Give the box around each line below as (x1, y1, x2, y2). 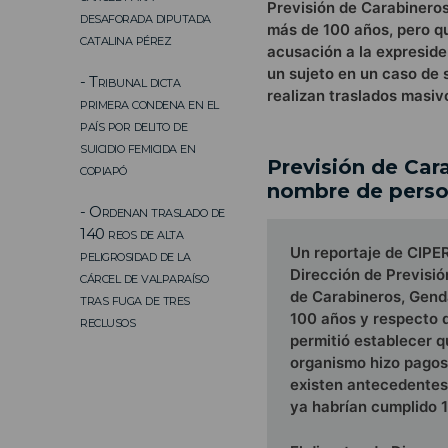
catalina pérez (80, 29, 171, 49)
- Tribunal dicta (80, 71, 180, 91)
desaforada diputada (80, 7, 211, 27)
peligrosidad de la (80, 245, 190, 265)
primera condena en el (80, 93, 219, 113)
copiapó (80, 159, 127, 179)
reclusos (80, 311, 135, 331)
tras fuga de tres (80, 289, 190, 309)
